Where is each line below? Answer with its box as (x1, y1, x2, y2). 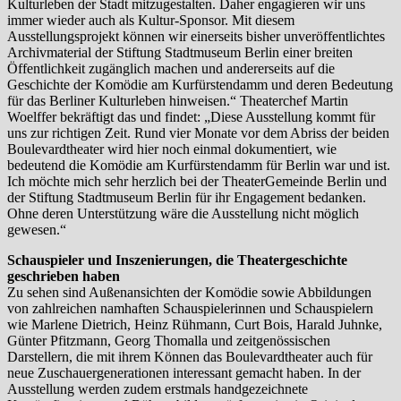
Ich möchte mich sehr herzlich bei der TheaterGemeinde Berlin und (7, 173, 387, 189)
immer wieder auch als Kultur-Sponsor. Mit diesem (7, 12, 294, 28)
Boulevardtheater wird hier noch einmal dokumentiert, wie (7, 141, 337, 157)
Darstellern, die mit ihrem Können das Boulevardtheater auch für (7, 348, 372, 364)
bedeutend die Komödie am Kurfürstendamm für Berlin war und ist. (7, 157, 390, 173)
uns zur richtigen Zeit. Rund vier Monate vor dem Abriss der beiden (7, 124, 389, 141)
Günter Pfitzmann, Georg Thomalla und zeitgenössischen (7, 332, 330, 348)
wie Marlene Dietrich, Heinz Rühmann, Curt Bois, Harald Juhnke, (7, 316, 382, 332)
